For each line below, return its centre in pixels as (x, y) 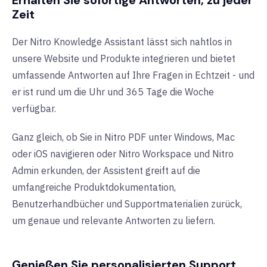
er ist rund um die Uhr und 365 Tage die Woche (113, 92)
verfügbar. (34, 109)
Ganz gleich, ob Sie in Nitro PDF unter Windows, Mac (123, 137)
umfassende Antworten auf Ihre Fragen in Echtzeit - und (133, 75)
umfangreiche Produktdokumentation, (94, 187)
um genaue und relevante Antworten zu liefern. (114, 221)
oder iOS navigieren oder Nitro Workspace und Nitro (123, 154)
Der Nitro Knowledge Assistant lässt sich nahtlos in (122, 42)
